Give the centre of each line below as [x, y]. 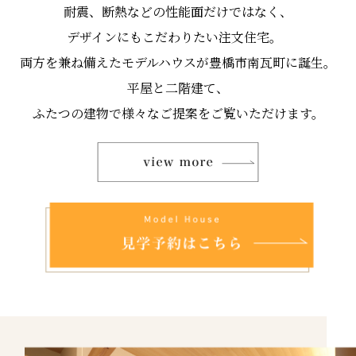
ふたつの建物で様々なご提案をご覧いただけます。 [178, 114]
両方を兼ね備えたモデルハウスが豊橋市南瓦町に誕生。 [178, 63]
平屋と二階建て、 [178, 88]
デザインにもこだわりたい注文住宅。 [178, 37]
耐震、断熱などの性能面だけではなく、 [178, 12]
